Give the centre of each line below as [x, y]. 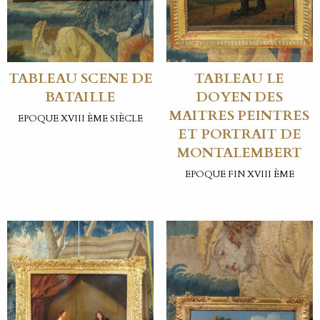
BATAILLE [81, 97]
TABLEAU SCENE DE [80, 78]
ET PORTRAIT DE [239, 134]
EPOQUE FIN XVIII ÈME [239, 175]
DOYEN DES [239, 97]
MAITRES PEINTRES [240, 115]
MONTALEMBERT [239, 152]
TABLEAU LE [240, 78]
